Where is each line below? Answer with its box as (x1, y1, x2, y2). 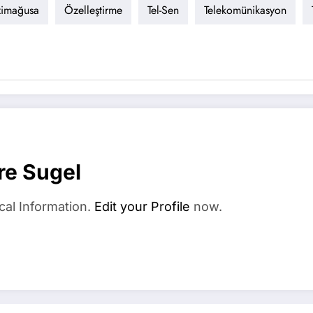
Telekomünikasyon (204, 2, 286, 19)
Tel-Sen (147, 2, 179, 19)
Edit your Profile (94, 199, 190, 214)
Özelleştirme (64, 2, 122, 19)
